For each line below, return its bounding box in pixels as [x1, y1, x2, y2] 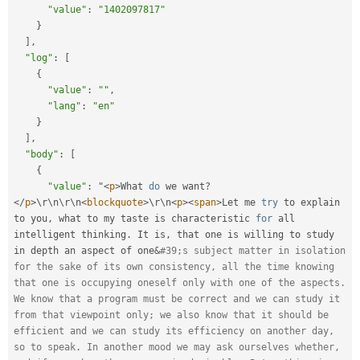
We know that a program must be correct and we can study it [14, 293, 340, 305]
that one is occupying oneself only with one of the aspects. [14, 277, 346, 289]
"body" [25, 149, 59, 161]
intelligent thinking [14, 229, 126, 241]
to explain [278, 197, 340, 209]
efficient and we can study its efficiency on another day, [14, 325, 334, 337]
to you [14, 213, 47, 225]
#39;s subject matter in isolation [160, 245, 346, 257]
